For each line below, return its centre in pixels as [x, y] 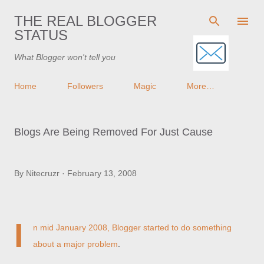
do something [206, 227]
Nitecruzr [43, 173]
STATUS [41, 35]
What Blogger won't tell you [65, 57]
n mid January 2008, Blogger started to [107, 227]
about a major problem [75, 244]
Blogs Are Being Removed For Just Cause [113, 132]
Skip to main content [132, 15]
